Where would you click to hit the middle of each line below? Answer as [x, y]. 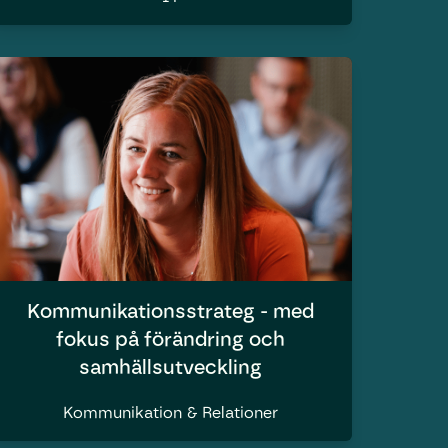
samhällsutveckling [171, 367]
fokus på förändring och [171, 339]
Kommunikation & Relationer [171, 412]
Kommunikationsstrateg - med [171, 311]
